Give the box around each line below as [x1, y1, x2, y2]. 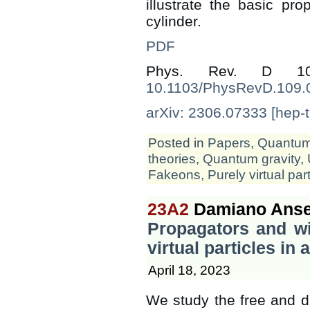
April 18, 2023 [148, 262, 230, 277]
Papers [208, 134, 250, 150]
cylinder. [146, 12, 201, 29]
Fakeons [148, 166, 201, 182]
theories [148, 150, 196, 166]
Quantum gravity [203, 150, 300, 166]
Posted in [148, 134, 208, 150]
